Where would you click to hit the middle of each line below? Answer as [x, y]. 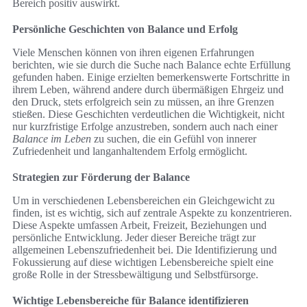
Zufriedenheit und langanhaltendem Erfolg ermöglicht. [130, 151]
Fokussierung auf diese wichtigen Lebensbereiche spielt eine [143, 262]
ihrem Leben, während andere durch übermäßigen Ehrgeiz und [148, 90]
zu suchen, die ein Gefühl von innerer [174, 139]
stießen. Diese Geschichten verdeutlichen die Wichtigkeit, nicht [148, 114]
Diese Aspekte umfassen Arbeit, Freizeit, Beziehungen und [139, 225]
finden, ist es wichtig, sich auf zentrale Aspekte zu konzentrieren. [152, 213]
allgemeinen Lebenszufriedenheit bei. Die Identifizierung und [145, 250]
